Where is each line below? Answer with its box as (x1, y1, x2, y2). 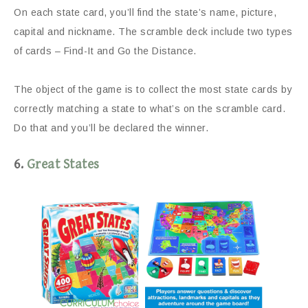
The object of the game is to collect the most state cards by (14, 83, 292, 95)
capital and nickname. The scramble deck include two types (14, 25, 293, 37)
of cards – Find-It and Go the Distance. (14, 45, 197, 56)
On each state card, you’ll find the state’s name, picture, (14, 6, 276, 18)
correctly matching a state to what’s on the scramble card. (14, 102, 285, 114)
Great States (26, 156, 100, 173)
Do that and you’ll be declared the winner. (14, 122, 208, 133)
